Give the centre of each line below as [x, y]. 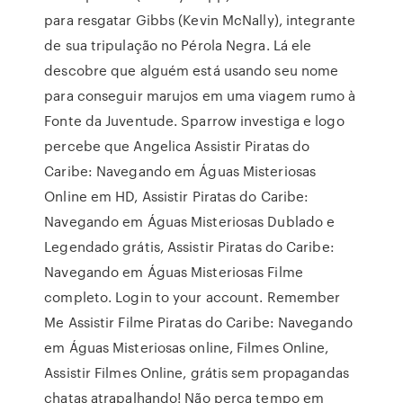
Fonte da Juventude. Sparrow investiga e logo [194, 121]
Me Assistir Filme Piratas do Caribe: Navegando [198, 322]
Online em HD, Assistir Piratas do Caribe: [177, 196]
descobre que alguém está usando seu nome [192, 70]
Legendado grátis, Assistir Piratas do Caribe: [189, 246]
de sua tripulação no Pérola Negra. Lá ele [178, 45]
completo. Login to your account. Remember [193, 297]
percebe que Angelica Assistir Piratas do [177, 146]
